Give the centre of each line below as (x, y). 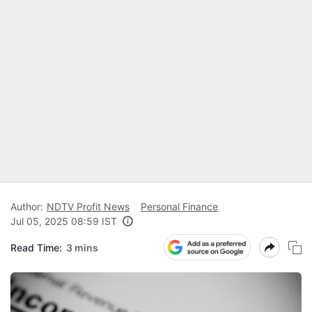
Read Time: (36, 247)
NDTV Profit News (88, 206)
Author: (27, 206)
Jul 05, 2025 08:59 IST (64, 221)
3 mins (82, 247)
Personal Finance (179, 206)
